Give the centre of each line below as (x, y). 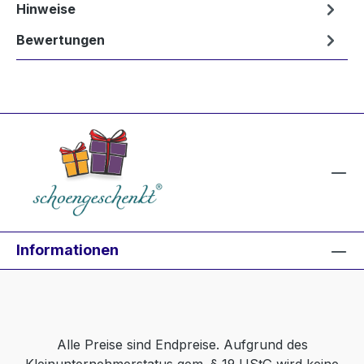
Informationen (67, 250)
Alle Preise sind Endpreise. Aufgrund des (182, 344)
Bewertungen (61, 40)
